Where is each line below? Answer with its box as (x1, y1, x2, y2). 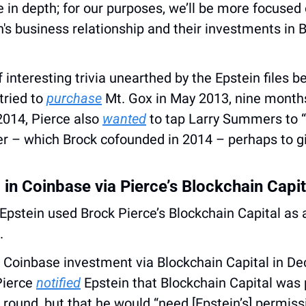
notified (36, 274, 81, 291)
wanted (102, 110, 146, 127)
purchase (46, 89, 102, 107)
